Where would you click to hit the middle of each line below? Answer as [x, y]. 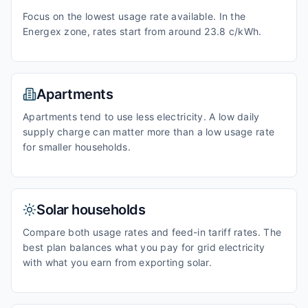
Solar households [91, 210]
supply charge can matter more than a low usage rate [149, 132]
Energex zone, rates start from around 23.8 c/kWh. [142, 31]
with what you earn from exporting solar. [118, 262]
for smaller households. [77, 147]
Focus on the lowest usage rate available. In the [134, 16]
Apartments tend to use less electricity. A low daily [141, 117]
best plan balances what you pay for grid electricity [144, 247]
